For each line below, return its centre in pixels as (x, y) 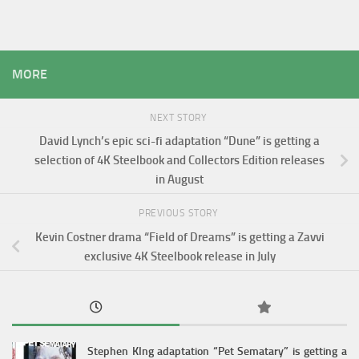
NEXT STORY (179, 117)
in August (179, 180)
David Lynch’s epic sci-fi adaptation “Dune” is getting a (179, 141)
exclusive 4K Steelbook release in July (179, 257)
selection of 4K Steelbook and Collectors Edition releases (179, 161)
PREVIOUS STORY (179, 214)
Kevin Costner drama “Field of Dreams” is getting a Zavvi (179, 238)
